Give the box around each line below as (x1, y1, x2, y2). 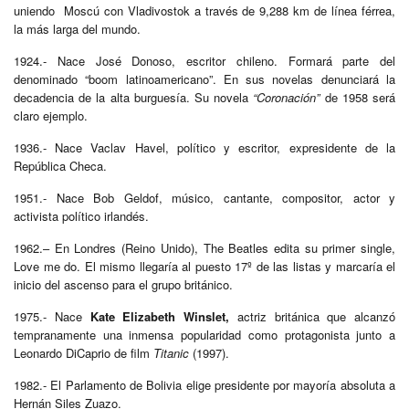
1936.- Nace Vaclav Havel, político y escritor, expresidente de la (14, 138, 395, 156)
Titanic (153, 343, 189, 362)
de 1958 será (320, 88, 396, 106)
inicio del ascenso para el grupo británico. (14, 275, 233, 293)
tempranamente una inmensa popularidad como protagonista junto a (14, 325, 395, 343)
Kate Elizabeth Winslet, (89, 307, 229, 325)
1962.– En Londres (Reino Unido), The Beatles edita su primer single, (14, 238, 395, 257)
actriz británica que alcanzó (229, 307, 395, 325)
